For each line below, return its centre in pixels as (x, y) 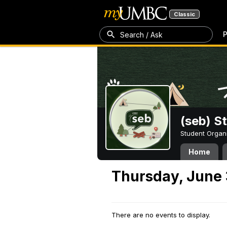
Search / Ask (141, 34)
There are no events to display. (161, 215)
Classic (184, 14)
